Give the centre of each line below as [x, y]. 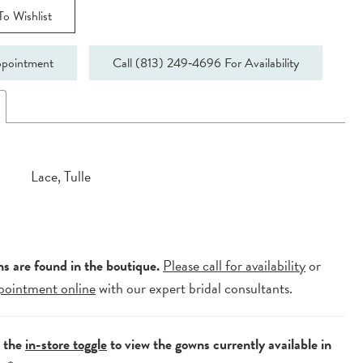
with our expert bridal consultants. [194, 288]
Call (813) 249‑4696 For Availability [206, 63]
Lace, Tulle [61, 177]
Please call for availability [235, 266]
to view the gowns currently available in [220, 344]
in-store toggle [66, 344]
